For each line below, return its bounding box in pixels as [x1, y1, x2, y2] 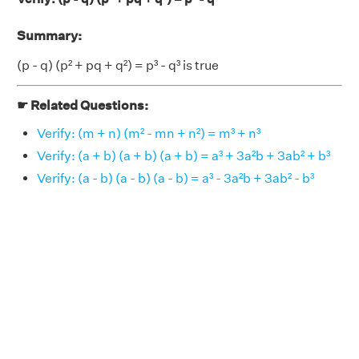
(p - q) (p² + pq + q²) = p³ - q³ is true [17, 58, 219, 73]
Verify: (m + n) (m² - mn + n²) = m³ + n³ [37, 126, 260, 141]
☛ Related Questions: [17, 98, 148, 113]
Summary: [17, 28, 82, 43]
